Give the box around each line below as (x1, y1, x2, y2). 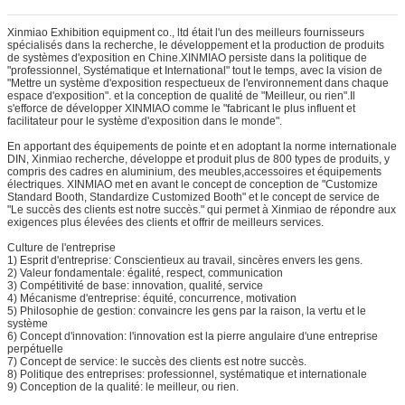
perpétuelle (7, 343, 63, 356)
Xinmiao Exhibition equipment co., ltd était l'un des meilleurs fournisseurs (7, 26, 364, 40)
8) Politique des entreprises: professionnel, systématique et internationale (7, 368, 367, 381)
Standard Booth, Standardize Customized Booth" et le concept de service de (7, 191, 380, 204)
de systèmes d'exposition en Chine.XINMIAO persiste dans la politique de (7, 52, 367, 65)
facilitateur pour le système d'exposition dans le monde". (7, 115, 282, 128)
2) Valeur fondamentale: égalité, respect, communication (7, 267, 283, 280)
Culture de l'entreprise (7, 241, 116, 255)
